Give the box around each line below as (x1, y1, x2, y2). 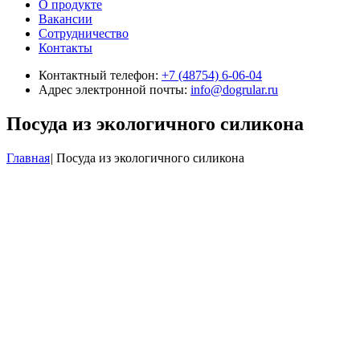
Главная (6, 150, 50, 165)
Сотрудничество (39, 26, 129, 40)
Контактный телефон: (39, 67, 162, 82)
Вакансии (39, 11, 92, 26)
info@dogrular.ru (190, 82, 278, 96)
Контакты (39, 40, 92, 55)
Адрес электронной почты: (39, 82, 190, 96)
